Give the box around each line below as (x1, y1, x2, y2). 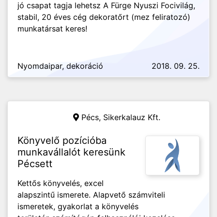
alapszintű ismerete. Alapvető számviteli (17, 190, 165, 200)
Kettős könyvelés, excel (17, 178, 104, 188)
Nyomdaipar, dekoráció (17, 61, 103, 71)
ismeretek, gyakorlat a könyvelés (17, 201, 139, 211)
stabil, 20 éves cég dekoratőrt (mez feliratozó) (17, 12, 190, 22)
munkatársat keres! (17, 24, 92, 33)
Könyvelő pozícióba (17, 135, 107, 146)
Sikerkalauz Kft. (103, 112, 160, 122)
